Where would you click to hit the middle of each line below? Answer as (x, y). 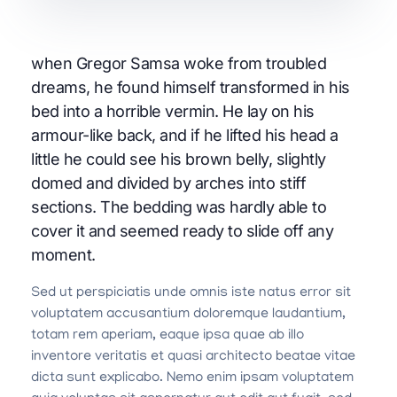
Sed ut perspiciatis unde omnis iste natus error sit (191, 294)
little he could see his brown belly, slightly (179, 160)
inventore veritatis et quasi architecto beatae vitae (193, 358)
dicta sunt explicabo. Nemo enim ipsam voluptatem (192, 379)
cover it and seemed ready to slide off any (182, 231)
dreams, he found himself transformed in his (191, 88)
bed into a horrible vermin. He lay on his (173, 112)
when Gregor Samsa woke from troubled (179, 64)
